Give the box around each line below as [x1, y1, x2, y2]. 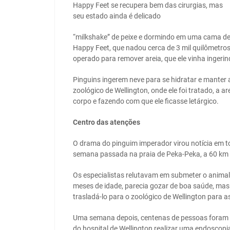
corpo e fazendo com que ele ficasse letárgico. [73, 97, 219, 106]
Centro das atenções [73, 118, 140, 127]
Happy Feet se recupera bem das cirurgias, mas [73, 1, 223, 10]
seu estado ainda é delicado [73, 12, 161, 21]
